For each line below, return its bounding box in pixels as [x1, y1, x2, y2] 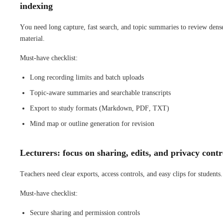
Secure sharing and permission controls [30, 209, 140, 217]
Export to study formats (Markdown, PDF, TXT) [30, 104, 169, 112]
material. [20, 34, 45, 42]
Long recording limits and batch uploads [30, 73, 144, 81]
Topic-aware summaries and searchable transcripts [30, 89, 171, 97]
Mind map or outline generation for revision [30, 119, 154, 127]
